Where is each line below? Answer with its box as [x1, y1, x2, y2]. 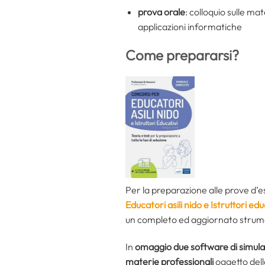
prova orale [137, 5, 185, 18]
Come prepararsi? [125, 46, 239, 64]
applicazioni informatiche [137, 20, 242, 33]
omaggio [135, 241, 172, 253]
